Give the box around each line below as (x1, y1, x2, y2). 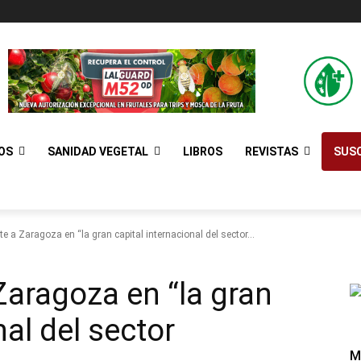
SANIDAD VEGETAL (48, 144, 148, 158)
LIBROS (183, 144, 222, 158)
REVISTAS (245, 144, 298, 158)
